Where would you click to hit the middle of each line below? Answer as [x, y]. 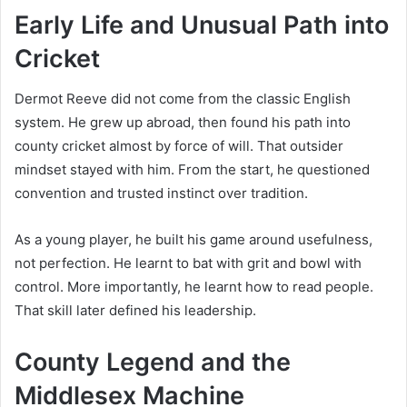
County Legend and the [153, 362]
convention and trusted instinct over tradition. [161, 194]
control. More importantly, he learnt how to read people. [194, 287]
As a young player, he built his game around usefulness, [194, 240]
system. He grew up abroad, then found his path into [183, 123]
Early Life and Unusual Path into [202, 25]
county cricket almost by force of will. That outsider [179, 146]
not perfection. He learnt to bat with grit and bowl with [188, 263]
